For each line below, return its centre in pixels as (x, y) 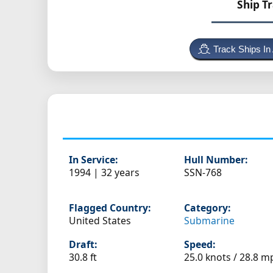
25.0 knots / (212, 257)
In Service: (93, 160)
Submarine (210, 221)
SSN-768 (203, 173)
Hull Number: (216, 160)
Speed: (200, 245)
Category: (207, 208)
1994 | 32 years (104, 173)
